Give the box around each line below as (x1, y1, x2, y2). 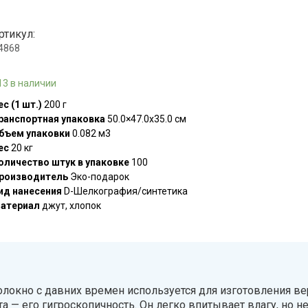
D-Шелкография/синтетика (63, 186, 188, 197)
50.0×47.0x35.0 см (107, 113, 186, 124)
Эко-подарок (69, 171, 129, 182)
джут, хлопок (41, 200, 101, 211)
